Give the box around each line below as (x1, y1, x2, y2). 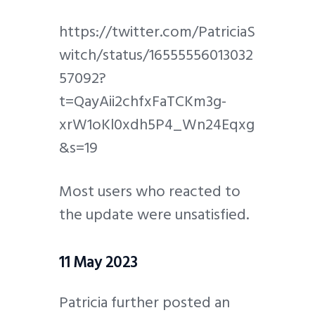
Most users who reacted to (59, 178, 240, 204)
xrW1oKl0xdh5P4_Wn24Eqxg (59, 112, 255, 138)
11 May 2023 (59, 250, 139, 276)
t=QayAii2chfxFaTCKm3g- (59, 89, 226, 115)
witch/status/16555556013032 (59, 42, 253, 68)
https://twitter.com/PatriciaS (59, 19, 255, 45)
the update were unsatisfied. (59, 201, 249, 227)
